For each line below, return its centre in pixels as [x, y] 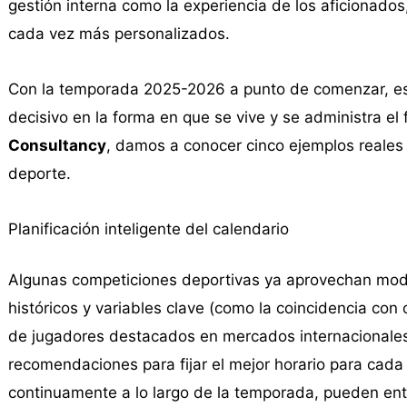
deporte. [39, 173]
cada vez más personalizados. [119, 34]
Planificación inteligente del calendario [148, 228]
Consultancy [57, 145]
